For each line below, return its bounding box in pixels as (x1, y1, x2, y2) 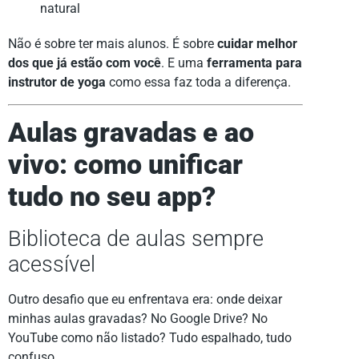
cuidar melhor (217, 36, 297, 52)
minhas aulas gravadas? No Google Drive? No (8, 310, 268, 326)
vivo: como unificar (8, 148, 243, 180)
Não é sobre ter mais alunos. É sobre (8, 36, 217, 52)
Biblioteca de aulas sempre (8, 225, 264, 252)
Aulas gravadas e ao (8, 116, 254, 148)
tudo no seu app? (8, 180, 216, 212)
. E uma (161, 55, 207, 71)
